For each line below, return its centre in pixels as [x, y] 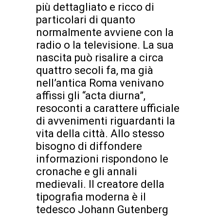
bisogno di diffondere [89, 146]
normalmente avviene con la [105, 33]
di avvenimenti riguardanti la [106, 121]
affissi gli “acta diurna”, [91, 96]
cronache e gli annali [87, 172]
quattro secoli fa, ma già [95, 71]
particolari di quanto [86, 20]
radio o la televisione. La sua [105, 45]
